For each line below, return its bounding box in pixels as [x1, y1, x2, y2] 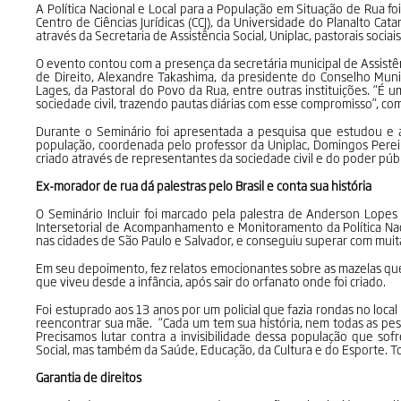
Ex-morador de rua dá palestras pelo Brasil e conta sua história [36, 175, 372, 194]
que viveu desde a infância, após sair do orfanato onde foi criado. [36, 271, 387, 290]
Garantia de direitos [36, 367, 142, 386]
